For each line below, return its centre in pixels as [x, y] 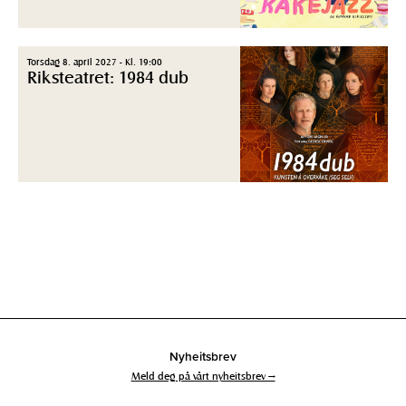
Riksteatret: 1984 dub [108, 76]
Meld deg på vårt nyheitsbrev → [203, 376]
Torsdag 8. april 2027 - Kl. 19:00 [95, 61]
